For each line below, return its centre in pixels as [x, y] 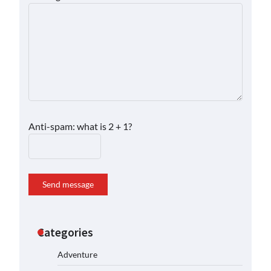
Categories [65, 232]
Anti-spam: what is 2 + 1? [80, 126]
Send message [68, 184]
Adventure [77, 254]
